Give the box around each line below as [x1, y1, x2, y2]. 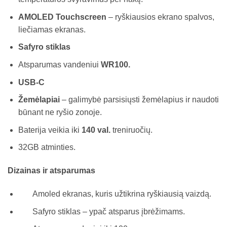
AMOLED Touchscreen [18, 12, 106, 21]
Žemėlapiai [18, 95, 60, 104]
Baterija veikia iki [18, 125, 82, 134]
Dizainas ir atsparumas [8, 166, 95, 175]
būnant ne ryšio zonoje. [18, 108, 102, 117]
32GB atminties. [18, 143, 75, 152]
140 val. [81, 125, 110, 134]
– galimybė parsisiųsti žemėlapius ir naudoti [59, 95, 219, 104]
